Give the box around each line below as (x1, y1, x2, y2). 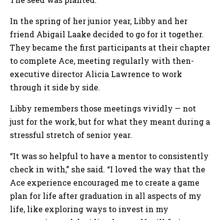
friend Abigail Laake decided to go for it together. (10, 28, 204, 39)
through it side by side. (10, 82, 102, 92)
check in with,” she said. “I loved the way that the (10, 164, 205, 174)
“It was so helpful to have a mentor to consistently (10, 150, 209, 161)
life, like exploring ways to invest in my (10, 203, 168, 214)
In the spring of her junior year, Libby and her (10, 15, 188, 26)
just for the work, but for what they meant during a (10, 116, 210, 127)
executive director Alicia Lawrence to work (10, 68, 182, 79)
